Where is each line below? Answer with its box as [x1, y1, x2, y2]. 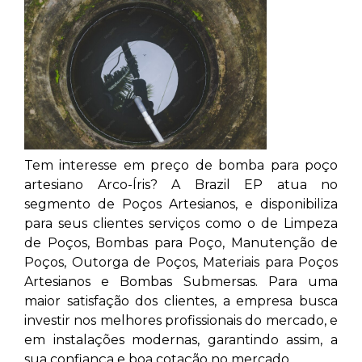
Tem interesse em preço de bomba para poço [24, 158, 338, 173]
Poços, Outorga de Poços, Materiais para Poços [24, 255, 338, 270]
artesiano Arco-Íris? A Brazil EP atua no [24, 177, 338, 192]
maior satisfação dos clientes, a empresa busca [24, 293, 338, 309]
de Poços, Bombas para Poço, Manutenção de [24, 235, 338, 250]
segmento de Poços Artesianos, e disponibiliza [24, 196, 338, 212]
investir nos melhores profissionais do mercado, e [24, 313, 338, 328]
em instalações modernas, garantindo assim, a [24, 332, 338, 347]
